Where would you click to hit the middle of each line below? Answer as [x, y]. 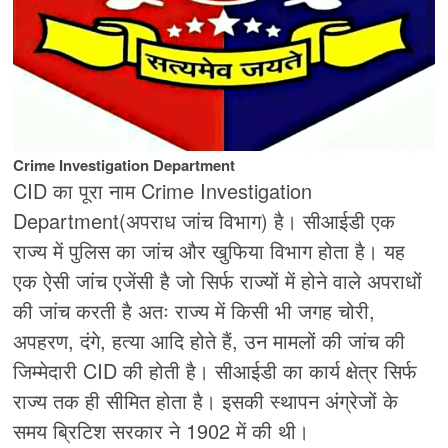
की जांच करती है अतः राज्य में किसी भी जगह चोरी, [194, 311]
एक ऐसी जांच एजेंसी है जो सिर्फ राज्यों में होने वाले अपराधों [218, 281]
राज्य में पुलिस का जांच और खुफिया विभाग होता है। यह [209, 251]
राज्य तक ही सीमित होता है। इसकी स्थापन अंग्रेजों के [206, 401]
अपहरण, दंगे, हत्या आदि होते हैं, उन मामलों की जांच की [209, 341]
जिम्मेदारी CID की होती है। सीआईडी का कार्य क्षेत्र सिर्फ [215, 371]
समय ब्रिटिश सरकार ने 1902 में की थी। [161, 431]
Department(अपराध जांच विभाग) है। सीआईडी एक [204, 221]
